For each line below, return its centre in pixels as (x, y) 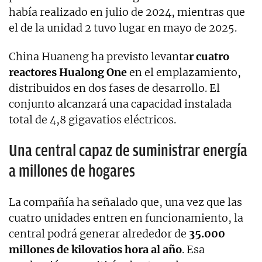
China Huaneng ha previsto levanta (99, 56)
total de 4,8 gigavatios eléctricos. (92, 119)
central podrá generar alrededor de (99, 233)
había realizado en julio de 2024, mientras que (127, 12)
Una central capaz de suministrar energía (128, 150)
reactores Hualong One (68, 72)
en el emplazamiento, (184, 72)
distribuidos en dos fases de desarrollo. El (114, 88)
